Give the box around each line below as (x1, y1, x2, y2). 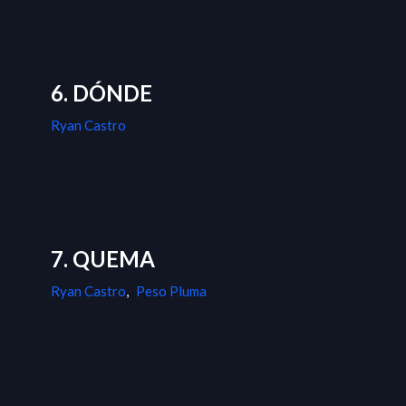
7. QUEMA (51, 246, 155, 273)
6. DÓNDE (51, 80, 152, 107)
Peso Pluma (136, 283, 207, 300)
